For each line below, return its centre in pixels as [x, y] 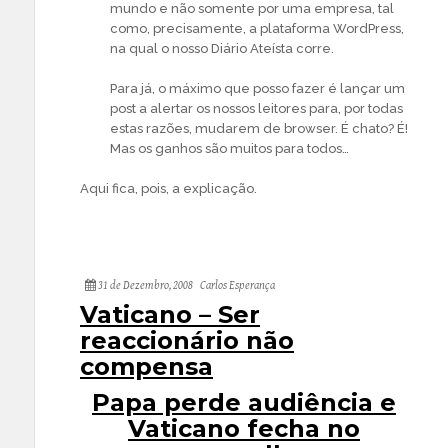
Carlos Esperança [237, 285]
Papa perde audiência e [244, 402]
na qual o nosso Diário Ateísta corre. [222, 48]
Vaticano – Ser [170, 314]
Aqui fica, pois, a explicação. [168, 188]
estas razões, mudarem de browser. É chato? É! [259, 128]
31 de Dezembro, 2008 [144, 285]
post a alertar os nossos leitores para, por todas [256, 108]
